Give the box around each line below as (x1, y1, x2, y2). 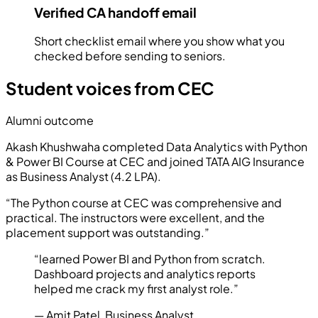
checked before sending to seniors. (34, 48, 226, 64)
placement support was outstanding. (6, 225, 204, 241)
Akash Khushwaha (6, 139, 100, 155)
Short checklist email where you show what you (34, 33, 285, 49)
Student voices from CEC (6, 77, 214, 99)
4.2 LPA (114, 169, 154, 185)
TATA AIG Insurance (206, 154, 305, 170)
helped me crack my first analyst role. (34, 281, 234, 297)
